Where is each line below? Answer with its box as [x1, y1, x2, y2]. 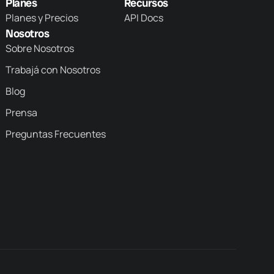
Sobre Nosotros [6, 41, 75, 55]
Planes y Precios [6, 10, 79, 24]
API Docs [124, 10, 163, 24]
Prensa [6, 105, 38, 119]
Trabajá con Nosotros [6, 62, 101, 76]
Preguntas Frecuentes [6, 127, 106, 141]
